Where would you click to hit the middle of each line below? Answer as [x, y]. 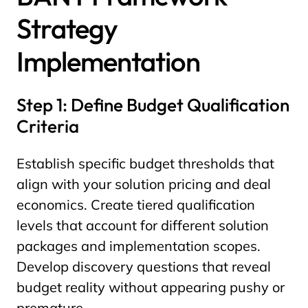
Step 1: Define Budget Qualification [153, 105]
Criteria [48, 126]
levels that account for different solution [143, 225]
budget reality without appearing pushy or [151, 287]
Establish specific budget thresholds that [145, 163]
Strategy [67, 28]
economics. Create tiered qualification [136, 205]
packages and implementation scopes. [139, 246]
